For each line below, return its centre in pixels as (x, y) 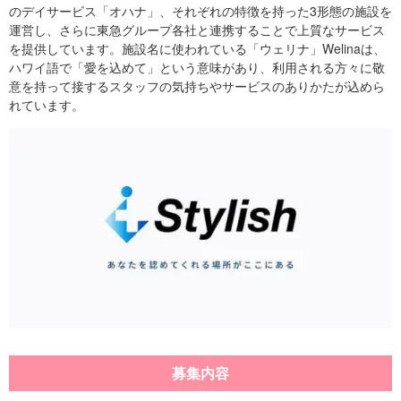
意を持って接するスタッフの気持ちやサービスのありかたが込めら (197, 86)
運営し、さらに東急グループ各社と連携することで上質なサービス (197, 30)
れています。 (47, 105)
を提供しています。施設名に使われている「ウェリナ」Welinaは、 (197, 48)
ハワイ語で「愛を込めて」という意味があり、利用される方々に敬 (197, 67)
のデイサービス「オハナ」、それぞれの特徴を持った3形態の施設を (200, 11)
